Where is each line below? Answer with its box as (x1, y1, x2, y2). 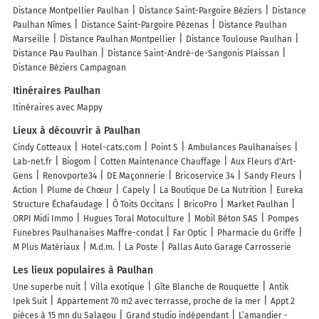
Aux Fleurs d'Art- (231, 156, 296, 167)
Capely (122, 184, 150, 195)
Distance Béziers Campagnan (13, 62, 126, 73)
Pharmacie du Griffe (217, 227, 296, 238)
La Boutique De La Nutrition (159, 184, 266, 195)
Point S (151, 142, 178, 152)
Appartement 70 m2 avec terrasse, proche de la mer (57, 296, 261, 306)
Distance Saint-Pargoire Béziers (139, 5, 262, 16)
